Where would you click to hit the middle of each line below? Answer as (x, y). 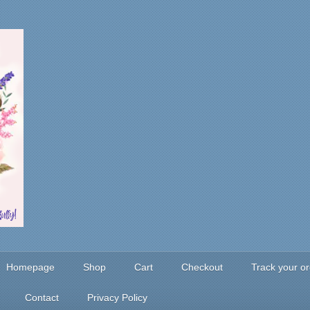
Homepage (30, 267)
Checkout (202, 267)
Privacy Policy (117, 297)
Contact (42, 297)
